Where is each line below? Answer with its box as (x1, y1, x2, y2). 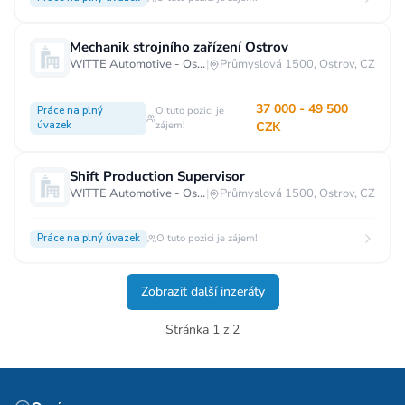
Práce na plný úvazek (37, 231, 140, 245)
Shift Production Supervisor (70, 167, 245, 185)
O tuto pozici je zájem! (156, 231, 258, 245)
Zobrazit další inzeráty (140, 283, 265, 300)
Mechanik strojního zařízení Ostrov (70, 38, 288, 56)
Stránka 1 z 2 (165, 321, 240, 338)
